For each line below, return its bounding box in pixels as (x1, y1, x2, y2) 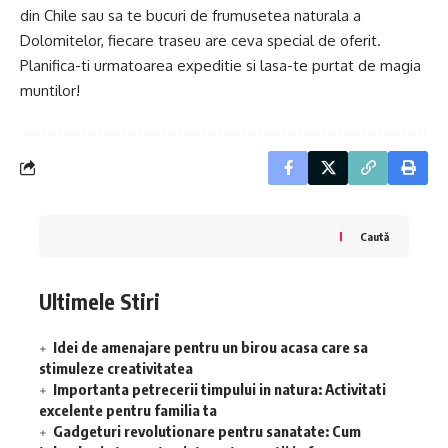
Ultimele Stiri (39, 287, 160, 315)
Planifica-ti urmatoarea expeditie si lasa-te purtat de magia (20, 55, 421, 75)
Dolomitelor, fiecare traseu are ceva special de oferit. (20, 30, 381, 50)
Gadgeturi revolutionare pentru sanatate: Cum (53, 422, 361, 441)
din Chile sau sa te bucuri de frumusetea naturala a (20, 5, 361, 25)
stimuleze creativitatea (39, 359, 193, 378)
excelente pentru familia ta (39, 401, 217, 420)
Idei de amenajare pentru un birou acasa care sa (53, 338, 368, 357)
